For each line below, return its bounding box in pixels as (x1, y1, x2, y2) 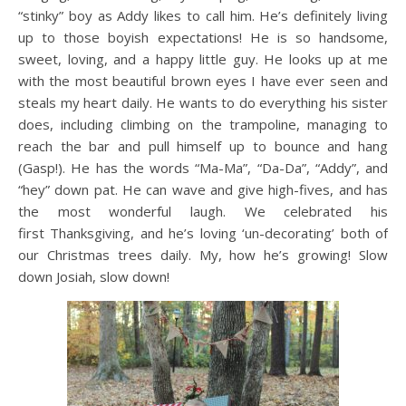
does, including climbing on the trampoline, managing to (18, 115, 388, 133)
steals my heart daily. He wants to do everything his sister (18, 93, 388, 111)
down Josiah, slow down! (18, 267, 169, 285)
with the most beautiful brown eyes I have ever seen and (18, 72, 388, 90)
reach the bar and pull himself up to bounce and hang (18, 137, 388, 155)
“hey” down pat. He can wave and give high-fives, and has (18, 180, 388, 198)
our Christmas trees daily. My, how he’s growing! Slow (18, 246, 388, 264)
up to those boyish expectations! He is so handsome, (18, 28, 388, 46)
